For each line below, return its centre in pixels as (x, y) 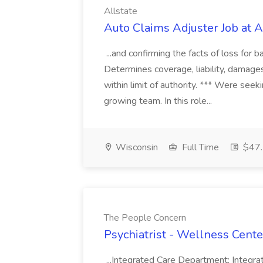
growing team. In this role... (159, 101)
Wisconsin (136, 147)
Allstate (121, 11)
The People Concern (145, 218)
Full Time (199, 147)
